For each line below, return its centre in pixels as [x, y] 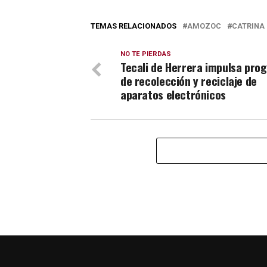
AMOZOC [204, 26]
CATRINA [248, 26]
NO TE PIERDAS [146, 54]
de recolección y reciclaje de [189, 81]
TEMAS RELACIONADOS [133, 26]
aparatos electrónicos [173, 95]
